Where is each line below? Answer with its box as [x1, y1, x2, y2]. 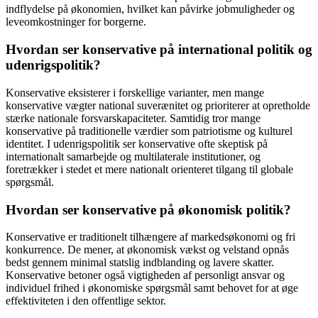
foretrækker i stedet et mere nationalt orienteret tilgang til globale [6, 163, 293, 175]
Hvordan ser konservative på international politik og [6, 42, 312, 57]
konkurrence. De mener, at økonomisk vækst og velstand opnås [6, 243, 289, 256]
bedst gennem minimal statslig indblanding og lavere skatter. [6, 256, 274, 269]
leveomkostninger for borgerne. [6, 16, 146, 28]
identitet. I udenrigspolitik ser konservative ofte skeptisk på [6, 137, 268, 150]
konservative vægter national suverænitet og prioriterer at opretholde [6, 99, 310, 111]
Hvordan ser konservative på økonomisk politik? [6, 202, 291, 217]
